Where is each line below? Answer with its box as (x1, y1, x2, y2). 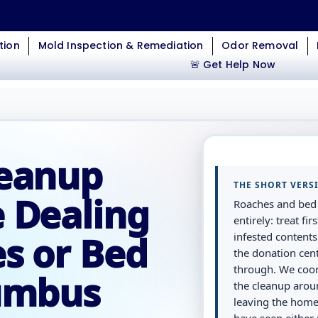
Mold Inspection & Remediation (38, 38, 204, 53)
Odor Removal (221, 38, 299, 53)
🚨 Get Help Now (190, 57, 276, 72)
